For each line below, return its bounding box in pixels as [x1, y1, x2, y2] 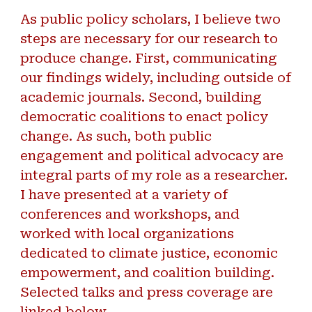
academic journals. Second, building [20, 90, 263, 105]
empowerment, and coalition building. [20, 265, 275, 281]
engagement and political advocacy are [20, 148, 284, 164]
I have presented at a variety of [20, 187, 228, 203]
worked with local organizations [20, 226, 235, 242]
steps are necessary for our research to [20, 31, 279, 47]
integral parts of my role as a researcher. [20, 168, 288, 183]
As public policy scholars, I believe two [20, 12, 281, 27]
